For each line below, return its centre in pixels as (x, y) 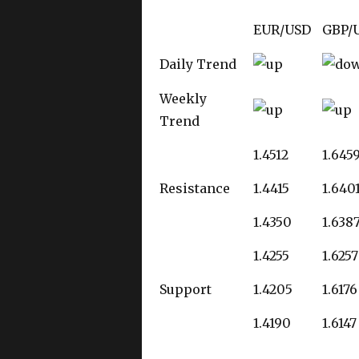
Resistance (194, 188)
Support (185, 289)
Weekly (183, 98)
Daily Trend (198, 64)
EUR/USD (282, 29)
